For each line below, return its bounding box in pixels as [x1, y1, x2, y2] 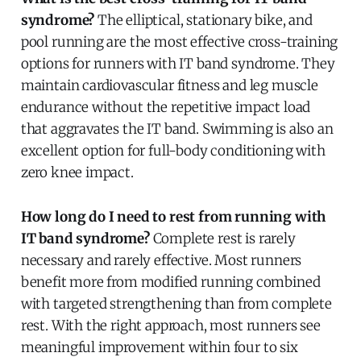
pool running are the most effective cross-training [20, 32, 338, 51]
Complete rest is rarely [149, 229, 296, 247]
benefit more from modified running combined [20, 272, 321, 291]
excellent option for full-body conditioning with [20, 141, 326, 160]
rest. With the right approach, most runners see [20, 316, 321, 334]
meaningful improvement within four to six [20, 338, 298, 356]
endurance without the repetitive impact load [20, 98, 311, 116]
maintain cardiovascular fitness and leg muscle [20, 76, 318, 94]
